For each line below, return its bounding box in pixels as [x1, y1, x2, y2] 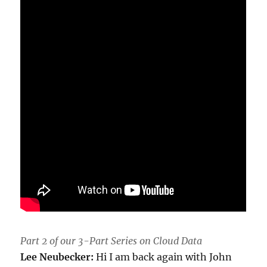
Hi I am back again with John [94, 250, 232, 263]
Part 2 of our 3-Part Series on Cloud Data [20, 234, 203, 247]
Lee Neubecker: [20, 250, 94, 263]
